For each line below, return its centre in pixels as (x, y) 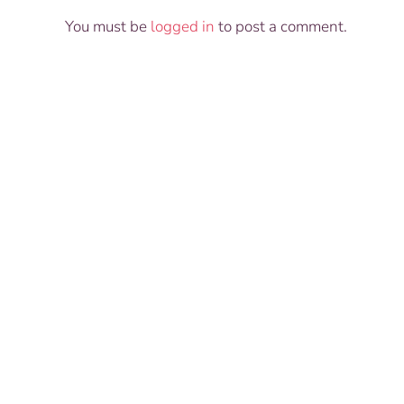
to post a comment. (281, 27)
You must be (108, 27)
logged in (183, 27)
